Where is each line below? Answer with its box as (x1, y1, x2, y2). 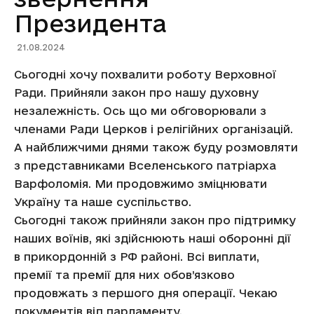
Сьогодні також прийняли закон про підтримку (14, 214, 296, 226)
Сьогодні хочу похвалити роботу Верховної (14, 68, 276, 81)
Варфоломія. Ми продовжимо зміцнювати (14, 177, 267, 190)
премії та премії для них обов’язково (14, 268, 235, 281)
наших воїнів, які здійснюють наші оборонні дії (14, 232, 291, 245)
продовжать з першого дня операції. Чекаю (14, 287, 278, 299)
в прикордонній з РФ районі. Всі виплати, (14, 250, 259, 263)
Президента (14, 10, 167, 36)
